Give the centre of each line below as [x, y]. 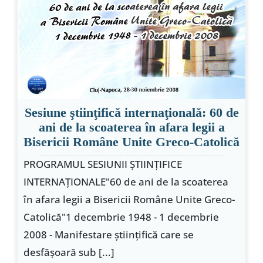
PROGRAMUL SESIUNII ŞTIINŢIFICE [102, 164]
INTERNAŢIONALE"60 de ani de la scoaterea [126, 182]
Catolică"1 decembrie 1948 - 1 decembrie [121, 217]
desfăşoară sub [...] [69, 252]
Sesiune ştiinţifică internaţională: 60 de [131, 113]
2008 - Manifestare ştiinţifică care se [108, 235]
